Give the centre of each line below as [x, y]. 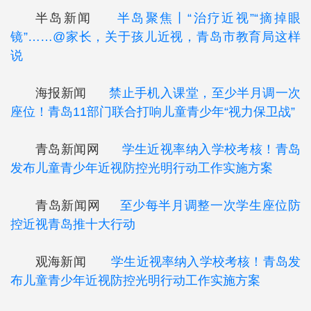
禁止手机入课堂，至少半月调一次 [205, 93]
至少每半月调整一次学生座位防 [210, 205]
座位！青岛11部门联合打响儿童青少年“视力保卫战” [153, 112]
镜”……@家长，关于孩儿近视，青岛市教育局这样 [155, 37]
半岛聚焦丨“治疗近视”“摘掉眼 [209, 18]
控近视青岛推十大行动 [73, 224]
